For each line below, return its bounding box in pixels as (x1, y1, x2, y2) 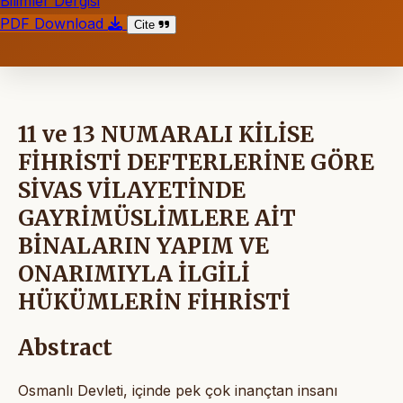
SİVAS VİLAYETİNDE (18, 175, 246, 204)
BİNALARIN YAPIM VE (18, 231, 269, 260)
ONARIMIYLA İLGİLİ (18, 259, 250, 288)
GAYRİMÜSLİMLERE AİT (18, 203, 296, 232)
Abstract (18, 333, 112, 362)
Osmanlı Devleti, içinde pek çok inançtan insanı (18, 381, 337, 399)
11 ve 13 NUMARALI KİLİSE (18, 120, 314, 148)
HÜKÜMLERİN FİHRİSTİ (18, 287, 291, 316)
